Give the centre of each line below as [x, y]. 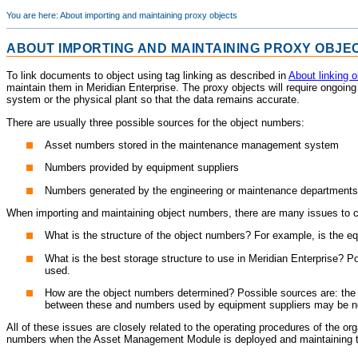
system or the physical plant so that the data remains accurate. [153, 100]
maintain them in [46, 88]
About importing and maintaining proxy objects [149, 16]
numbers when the [50, 340]
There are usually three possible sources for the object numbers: [155, 122]
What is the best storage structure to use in [147, 258]
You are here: [33, 16]
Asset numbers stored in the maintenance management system [192, 145]
